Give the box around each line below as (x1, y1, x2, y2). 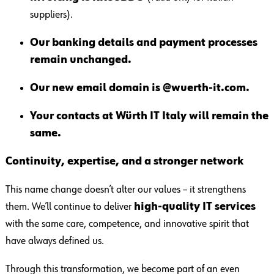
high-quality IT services (133, 201, 256, 213)
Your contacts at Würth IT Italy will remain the (29, 111, 268, 122)
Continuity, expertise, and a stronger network (5, 156, 243, 168)
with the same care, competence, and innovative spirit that (5, 218, 249, 230)
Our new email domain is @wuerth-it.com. (29, 83, 250, 94)
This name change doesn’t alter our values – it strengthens (5, 184, 246, 196)
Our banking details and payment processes (29, 37, 257, 49)
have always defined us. (5, 235, 104, 247)
